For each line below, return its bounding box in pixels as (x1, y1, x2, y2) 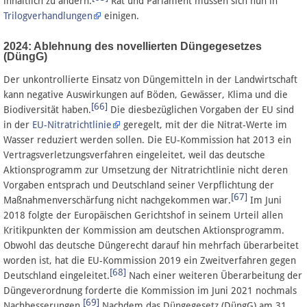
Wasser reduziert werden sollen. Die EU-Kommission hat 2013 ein (3, 134, 291, 145)
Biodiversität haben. (3, 103, 91, 115)
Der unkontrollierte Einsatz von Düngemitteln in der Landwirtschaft (3, 73, 297, 85)
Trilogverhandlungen (3, 10, 93, 22)
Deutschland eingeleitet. (3, 269, 110, 281)
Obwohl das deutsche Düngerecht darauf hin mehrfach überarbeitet (3, 239, 299, 251)
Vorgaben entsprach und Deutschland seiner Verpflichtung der (3, 179, 274, 191)
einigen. (101, 10, 139, 22)
